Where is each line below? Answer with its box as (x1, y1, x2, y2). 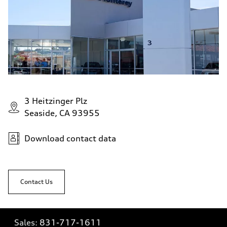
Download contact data (24, 133, 116, 143)
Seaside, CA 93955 (24, 108, 100, 118)
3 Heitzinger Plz (24, 96, 87, 106)
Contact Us (20, 178, 53, 185)
